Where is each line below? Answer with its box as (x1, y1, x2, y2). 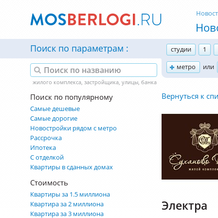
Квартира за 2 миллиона (30, 200, 104, 208)
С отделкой (30, 153, 64, 162)
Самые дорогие (30, 114, 77, 123)
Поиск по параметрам (30, 42, 126, 54)
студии (171, 45, 191, 54)
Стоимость (30, 178, 68, 187)
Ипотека (30, 143, 56, 152)
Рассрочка (30, 133, 62, 142)
